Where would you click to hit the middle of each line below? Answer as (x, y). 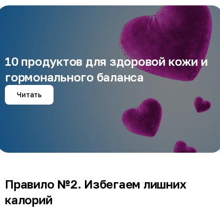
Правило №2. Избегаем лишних (96, 184)
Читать (29, 94)
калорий (29, 199)
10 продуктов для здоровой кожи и (106, 61)
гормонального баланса (74, 77)
